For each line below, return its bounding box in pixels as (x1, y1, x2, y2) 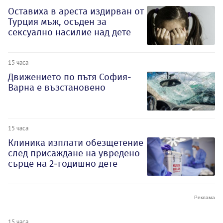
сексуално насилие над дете (8, 26, 131, 38)
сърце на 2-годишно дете (8, 158, 117, 170)
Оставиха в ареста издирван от (8, 5, 144, 17)
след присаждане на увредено (8, 147, 140, 159)
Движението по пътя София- (8, 71, 131, 83)
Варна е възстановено (8, 82, 106, 94)
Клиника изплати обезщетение (8, 137, 143, 149)
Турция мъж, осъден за (8, 16, 107, 28)
